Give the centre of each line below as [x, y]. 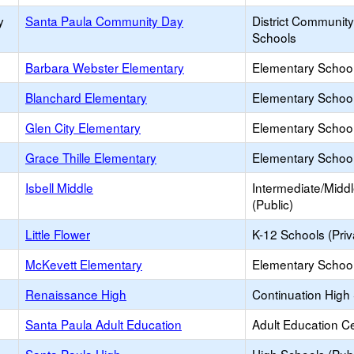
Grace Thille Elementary [91, 157]
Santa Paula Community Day [104, 21]
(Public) [273, 204]
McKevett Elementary [84, 264]
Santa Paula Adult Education [104, 324]
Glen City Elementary [83, 127]
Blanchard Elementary [86, 97]
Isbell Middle [59, 187]
